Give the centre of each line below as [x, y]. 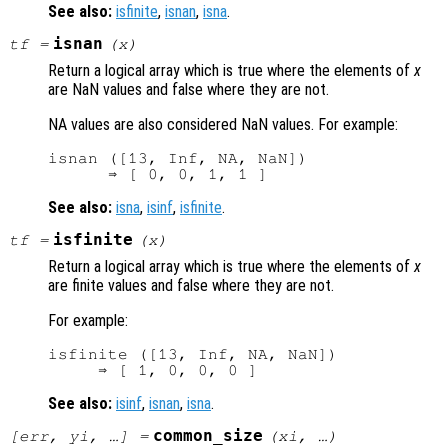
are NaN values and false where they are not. [188, 90]
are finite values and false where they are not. [191, 286]
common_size [208, 436]
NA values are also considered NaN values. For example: [223, 125]
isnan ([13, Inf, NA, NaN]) [178, 158]
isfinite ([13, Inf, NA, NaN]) [193, 354]
